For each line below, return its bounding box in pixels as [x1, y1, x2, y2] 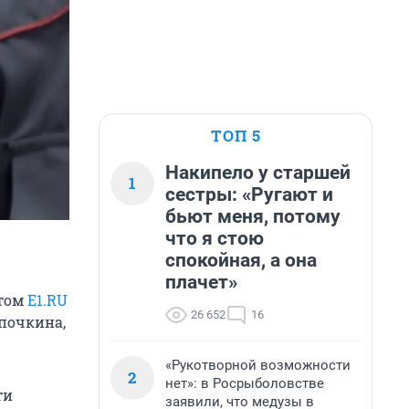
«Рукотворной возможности [165, 357, 351, 373]
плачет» [165, 271, 237, 293]
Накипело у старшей [165, 162, 351, 184]
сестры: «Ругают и [165, 184, 333, 205]
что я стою [165, 227, 264, 249]
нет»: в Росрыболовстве [165, 375, 324, 392]
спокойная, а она [165, 249, 317, 271]
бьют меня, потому [165, 205, 341, 227]
